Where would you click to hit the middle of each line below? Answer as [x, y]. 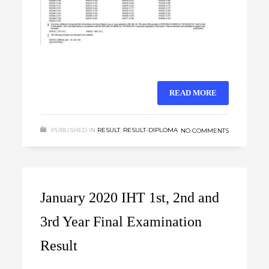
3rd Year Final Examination [121, 221]
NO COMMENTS [204, 130]
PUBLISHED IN [74, 130]
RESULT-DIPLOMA [151, 130]
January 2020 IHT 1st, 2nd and [130, 197]
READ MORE [193, 92]
